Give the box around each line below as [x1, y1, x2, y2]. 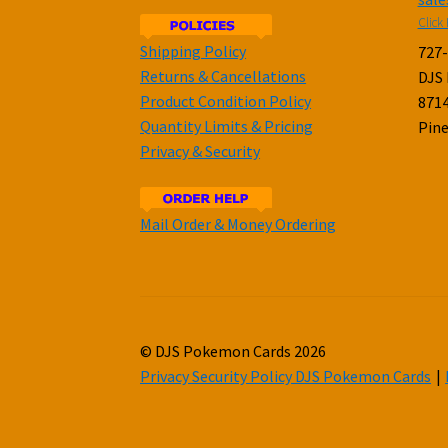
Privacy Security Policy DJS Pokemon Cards [140, 365, 432, 386]
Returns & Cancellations [140, 65, 307, 86]
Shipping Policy [140, 40, 247, 61]
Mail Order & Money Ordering [140, 213, 337, 234]
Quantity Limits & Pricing [140, 115, 314, 136]
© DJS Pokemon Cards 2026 [140, 340, 327, 361]
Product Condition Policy [140, 90, 312, 111]
